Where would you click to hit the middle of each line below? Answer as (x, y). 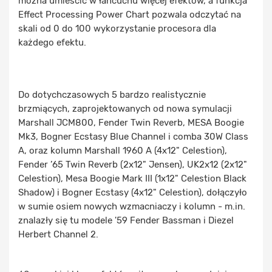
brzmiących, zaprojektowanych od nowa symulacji (125, 109)
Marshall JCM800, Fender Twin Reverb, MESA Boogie (131, 123)
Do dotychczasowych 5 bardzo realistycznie (112, 95)
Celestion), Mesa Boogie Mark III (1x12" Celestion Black (132, 179)
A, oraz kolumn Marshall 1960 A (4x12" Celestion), (123, 151)
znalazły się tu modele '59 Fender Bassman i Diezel (126, 221)
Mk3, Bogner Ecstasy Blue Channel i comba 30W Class (133, 137)
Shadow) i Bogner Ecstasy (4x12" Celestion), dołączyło (133, 193)
